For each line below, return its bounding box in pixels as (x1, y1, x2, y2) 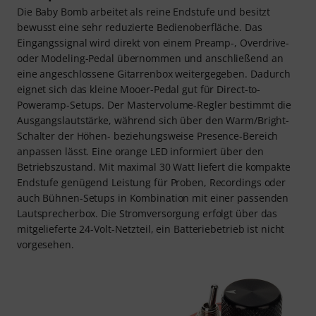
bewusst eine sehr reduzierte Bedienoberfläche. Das (17, 20, 262, 34)
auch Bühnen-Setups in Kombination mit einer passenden (17, 190, 289, 205)
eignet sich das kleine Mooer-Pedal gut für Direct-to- (17, 82, 261, 96)
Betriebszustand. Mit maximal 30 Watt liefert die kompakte (17, 159, 291, 174)
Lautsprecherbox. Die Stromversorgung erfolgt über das (17, 206, 278, 220)
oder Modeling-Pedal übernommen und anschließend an (17, 51, 284, 65)
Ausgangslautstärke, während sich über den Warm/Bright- (17, 113, 290, 127)
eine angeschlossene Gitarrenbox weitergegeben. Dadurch (17, 66, 291, 80)
